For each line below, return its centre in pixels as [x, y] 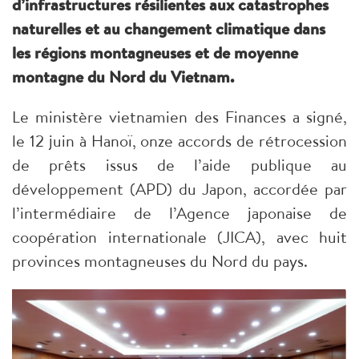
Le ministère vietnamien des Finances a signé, [179, 116]
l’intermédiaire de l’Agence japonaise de [179, 212]
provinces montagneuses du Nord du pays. [160, 260]
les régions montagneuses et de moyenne [155, 52]
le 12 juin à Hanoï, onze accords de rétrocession [179, 140]
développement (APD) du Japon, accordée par [179, 188]
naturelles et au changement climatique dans [169, 28]
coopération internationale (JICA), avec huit [179, 236]
